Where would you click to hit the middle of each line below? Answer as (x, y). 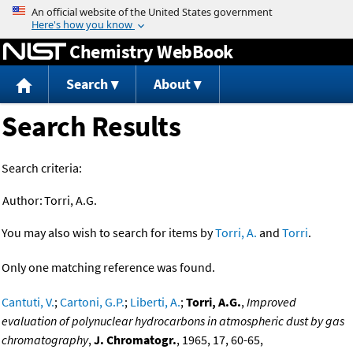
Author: (22, 201)
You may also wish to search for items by (108, 233)
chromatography (45, 340)
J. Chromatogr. (135, 340)
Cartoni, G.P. (92, 302)
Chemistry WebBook (151, 51)
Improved (271, 302)
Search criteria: (42, 168)
